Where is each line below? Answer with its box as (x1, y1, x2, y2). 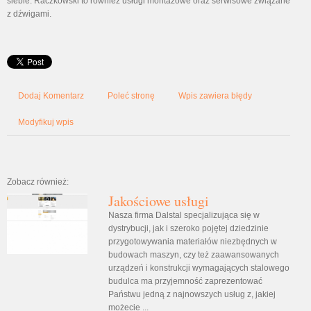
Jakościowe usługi (108, 192, 209, 210)
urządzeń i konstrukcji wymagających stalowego (108, 263, 289, 273)
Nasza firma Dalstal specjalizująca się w (108, 210, 260, 220)
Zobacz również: (7, 177, 69, 187)
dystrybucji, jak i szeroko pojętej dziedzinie (108, 224, 269, 233)
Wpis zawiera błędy (178, 91, 252, 101)
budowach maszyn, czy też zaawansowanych (108, 250, 279, 260)
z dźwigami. (7, 9, 51, 19)
